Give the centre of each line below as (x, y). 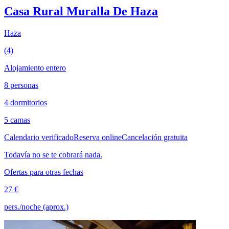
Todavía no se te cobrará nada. (53, 155)
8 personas (21, 85)
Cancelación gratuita (155, 138)
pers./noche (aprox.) (36, 207)
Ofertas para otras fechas (44, 172)
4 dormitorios (26, 103)
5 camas (17, 120)
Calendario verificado (39, 138)
